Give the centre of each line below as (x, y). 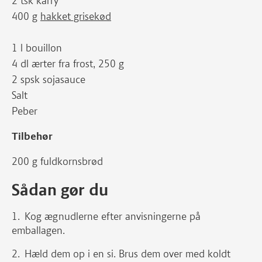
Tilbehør (32, 136)
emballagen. (38, 230)
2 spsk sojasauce (49, 80)
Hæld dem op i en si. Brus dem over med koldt (127, 254)
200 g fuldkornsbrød (57, 161)
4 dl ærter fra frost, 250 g (68, 64)
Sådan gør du (60, 189)
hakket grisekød (76, 16)
